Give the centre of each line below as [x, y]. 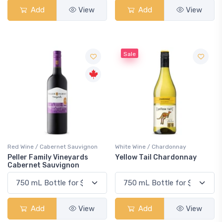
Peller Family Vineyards [48, 157]
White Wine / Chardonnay [151, 147]
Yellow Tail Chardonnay [156, 157]
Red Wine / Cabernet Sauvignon [53, 147]
